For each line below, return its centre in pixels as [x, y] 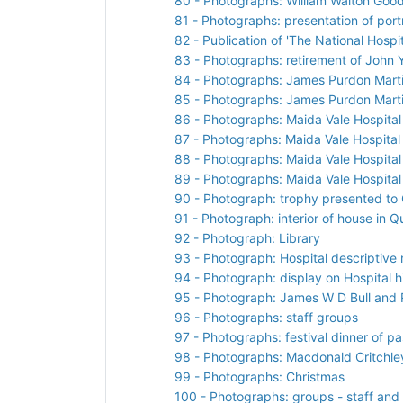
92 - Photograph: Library [247, 237]
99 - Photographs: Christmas [260, 376]
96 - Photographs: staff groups [266, 317]
